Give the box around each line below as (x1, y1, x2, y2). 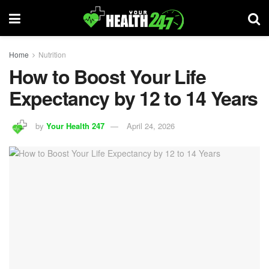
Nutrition (38, 49, 66, 59)
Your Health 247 (46, 119, 104, 131)
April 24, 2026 (127, 119, 175, 131)
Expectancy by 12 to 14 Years (9, 84, 258, 112)
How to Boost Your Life (9, 62, 206, 90)
